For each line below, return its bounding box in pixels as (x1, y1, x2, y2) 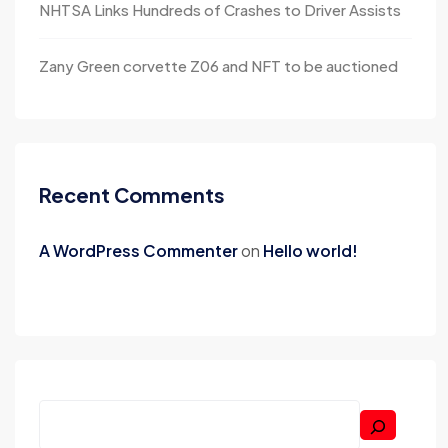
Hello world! (263, 240, 358, 261)
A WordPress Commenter (39, 240, 238, 261)
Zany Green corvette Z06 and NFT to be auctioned (39, 56, 398, 75)
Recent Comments (39, 182, 225, 207)
